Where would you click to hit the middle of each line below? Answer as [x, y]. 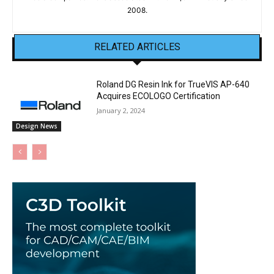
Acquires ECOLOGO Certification [159, 96]
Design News [37, 126]
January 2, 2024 [121, 111]
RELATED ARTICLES [137, 47]
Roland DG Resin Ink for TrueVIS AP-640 [173, 85]
